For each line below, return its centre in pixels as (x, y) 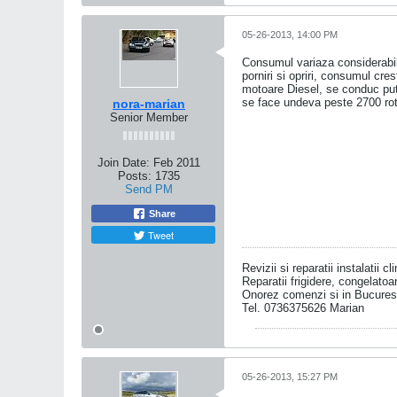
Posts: (135, 176)
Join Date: (124, 163)
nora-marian (149, 104)
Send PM (149, 189)
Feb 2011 (177, 163)
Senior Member (149, 117)
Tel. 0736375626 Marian (303, 308)
